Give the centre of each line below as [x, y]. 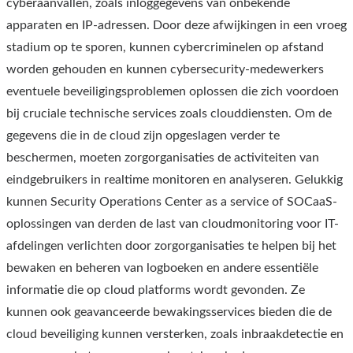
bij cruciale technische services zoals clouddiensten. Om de [169, 113]
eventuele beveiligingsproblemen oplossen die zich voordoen [173, 91]
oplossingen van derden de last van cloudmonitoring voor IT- [173, 223]
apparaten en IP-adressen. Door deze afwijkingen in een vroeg [176, 25]
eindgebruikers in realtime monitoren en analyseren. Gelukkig [175, 179]
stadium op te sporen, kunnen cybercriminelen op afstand [165, 47]
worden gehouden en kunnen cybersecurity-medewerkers [165, 69]
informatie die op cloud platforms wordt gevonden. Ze [156, 290]
